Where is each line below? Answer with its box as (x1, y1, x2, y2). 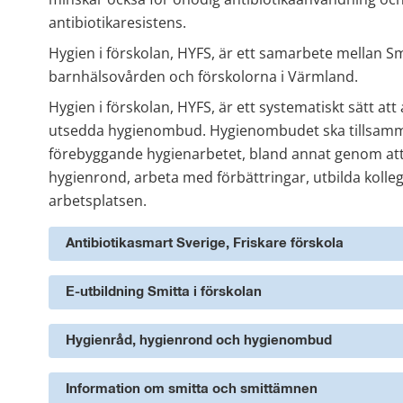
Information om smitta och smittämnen (66, 382, 318, 397)
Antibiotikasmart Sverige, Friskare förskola (66, 237, 344, 251)
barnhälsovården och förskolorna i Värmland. (49, 67, 358, 87)
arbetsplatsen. (49, 191, 147, 211)
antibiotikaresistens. (49, 13, 186, 33)
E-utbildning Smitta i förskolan (66, 285, 262, 300)
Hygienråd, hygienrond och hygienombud (66, 334, 332, 348)
